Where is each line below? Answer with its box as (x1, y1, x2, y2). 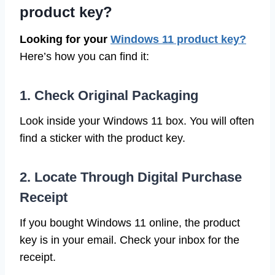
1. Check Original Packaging (20, 88, 198, 104)
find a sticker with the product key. (20, 132, 185, 145)
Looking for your (20, 33, 110, 46)
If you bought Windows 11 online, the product (20, 217, 240, 230)
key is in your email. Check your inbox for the (20, 234, 239, 247)
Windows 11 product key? (110, 33, 246, 46)
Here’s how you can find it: (20, 50, 149, 63)
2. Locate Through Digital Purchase (20, 169, 242, 185)
